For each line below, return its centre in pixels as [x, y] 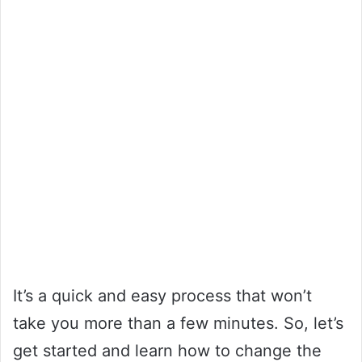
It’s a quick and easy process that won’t [162, 295]
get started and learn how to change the [167, 350]
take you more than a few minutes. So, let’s [178, 323]
